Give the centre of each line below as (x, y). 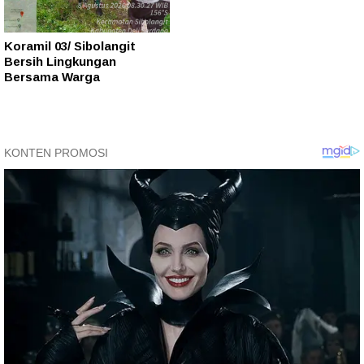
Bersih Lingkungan (60, 61)
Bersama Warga (52, 77)
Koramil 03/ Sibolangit (70, 46)
